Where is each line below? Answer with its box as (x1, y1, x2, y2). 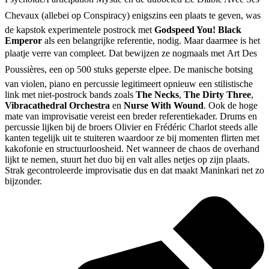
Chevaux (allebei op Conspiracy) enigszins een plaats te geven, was (5, 10, 261, 21)
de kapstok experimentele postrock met (5, 25, 154, 35)
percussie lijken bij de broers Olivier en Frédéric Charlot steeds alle (5, 122, 258, 133)
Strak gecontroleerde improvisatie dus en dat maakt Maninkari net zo (5, 165, 264, 176)
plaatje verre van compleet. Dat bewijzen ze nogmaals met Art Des (5, 48, 257, 59)
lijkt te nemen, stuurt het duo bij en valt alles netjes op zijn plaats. (5, 154, 250, 165)
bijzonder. (5, 176, 42, 187)
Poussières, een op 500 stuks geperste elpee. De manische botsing (5, 64, 253, 75)
